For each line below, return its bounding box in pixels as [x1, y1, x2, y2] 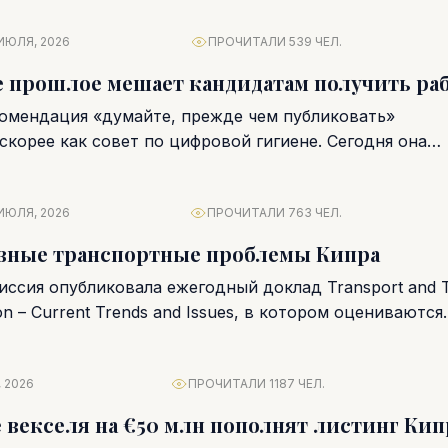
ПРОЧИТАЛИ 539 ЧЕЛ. [207, 34, 342, 49]
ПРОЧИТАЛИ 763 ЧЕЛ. [207, 205, 342, 220]
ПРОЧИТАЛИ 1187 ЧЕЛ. [188, 376, 325, 391]
